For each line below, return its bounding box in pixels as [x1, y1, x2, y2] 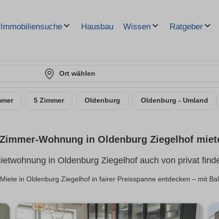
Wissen [123, 22, 151, 31]
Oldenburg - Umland [141, 97, 208, 104]
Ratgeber [170, 22, 203, 31]
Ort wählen [59, 69, 95, 77]
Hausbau [81, 22, 113, 31]
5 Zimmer [34, 97, 64, 104]
